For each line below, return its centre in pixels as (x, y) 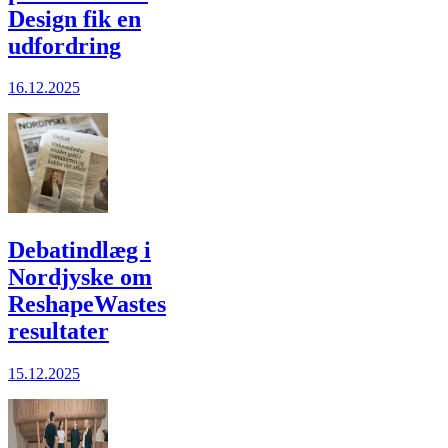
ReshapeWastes (87, 304)
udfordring (64, 45)
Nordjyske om (80, 277)
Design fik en (74, 18)
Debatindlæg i (79, 250)
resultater (58, 331)
